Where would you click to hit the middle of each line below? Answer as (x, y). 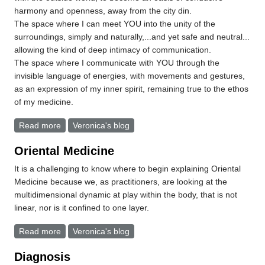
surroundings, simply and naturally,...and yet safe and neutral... (132, 37)
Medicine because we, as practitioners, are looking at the (121, 182)
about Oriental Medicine (106, 232)
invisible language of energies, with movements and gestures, (130, 76)
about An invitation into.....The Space (130, 126)
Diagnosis (43, 257)
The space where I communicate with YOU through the (117, 63)
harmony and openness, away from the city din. (103, 11)
